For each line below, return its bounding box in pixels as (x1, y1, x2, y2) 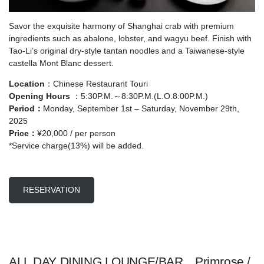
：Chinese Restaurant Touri (45, 79, 148, 89)
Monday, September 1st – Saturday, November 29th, (43, 104, 239, 114)
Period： (9, 104, 43, 114)
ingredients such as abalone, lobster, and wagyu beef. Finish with (9, 34, 252, 44)
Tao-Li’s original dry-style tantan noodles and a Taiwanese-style (9, 46, 245, 56)
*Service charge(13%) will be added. (9, 141, 144, 151)
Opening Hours (9, 91, 70, 101)
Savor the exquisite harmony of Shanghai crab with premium (9, 21, 234, 31)
